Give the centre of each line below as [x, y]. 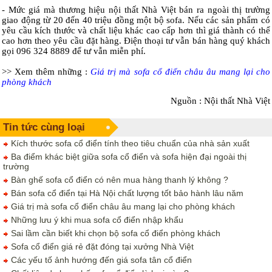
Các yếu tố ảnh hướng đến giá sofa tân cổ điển [100, 260]
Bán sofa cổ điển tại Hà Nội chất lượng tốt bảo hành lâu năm [126, 193]
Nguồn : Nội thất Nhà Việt [220, 101]
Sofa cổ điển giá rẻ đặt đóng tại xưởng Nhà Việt [101, 246]
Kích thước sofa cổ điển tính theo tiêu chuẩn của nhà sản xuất [129, 143]
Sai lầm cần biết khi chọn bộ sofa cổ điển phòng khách [114, 233]
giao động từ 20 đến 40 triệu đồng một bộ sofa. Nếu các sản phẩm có [136, 20]
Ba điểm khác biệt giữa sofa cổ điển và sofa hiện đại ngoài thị [127, 157]
